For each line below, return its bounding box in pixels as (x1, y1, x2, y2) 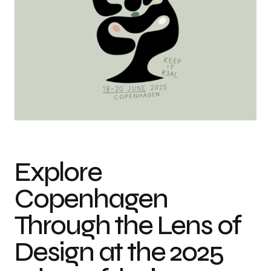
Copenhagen (15, 183, 168, 215)
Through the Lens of (15, 209, 241, 242)
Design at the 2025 (15, 236, 223, 269)
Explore (15, 156, 102, 189)
